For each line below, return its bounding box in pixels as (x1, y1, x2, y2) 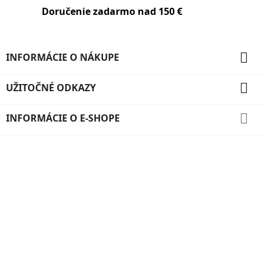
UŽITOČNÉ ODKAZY (6, 81, 96, 94)
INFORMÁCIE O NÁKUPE (6, 51, 119, 64)
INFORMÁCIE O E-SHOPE (6, 111, 120, 125)
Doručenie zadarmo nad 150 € (42, 5, 182, 18)
